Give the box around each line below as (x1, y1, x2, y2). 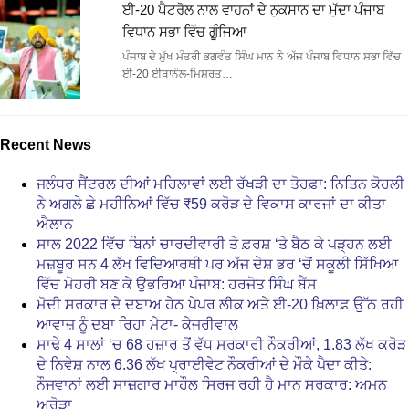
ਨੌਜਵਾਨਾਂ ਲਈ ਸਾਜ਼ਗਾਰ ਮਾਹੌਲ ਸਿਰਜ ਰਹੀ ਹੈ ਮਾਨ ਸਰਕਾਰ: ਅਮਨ (37, 377, 387, 393)
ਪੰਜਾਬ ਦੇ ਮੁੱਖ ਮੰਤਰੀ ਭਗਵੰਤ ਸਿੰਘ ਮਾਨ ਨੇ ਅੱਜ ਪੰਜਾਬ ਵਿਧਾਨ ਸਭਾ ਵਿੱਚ (121, 49, 401, 63)
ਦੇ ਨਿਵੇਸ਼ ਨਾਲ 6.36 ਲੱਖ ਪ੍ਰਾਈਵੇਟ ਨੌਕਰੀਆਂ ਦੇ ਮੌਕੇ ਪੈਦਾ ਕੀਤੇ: (37, 357, 372, 373)
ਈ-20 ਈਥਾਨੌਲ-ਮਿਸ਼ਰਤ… (121, 67, 233, 80)
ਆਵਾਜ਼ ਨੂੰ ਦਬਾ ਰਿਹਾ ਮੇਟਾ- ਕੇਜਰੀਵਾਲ (37, 317, 238, 333)
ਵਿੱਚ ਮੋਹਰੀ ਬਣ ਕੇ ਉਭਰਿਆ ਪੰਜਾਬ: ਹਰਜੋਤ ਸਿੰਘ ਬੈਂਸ (37, 277, 317, 293)
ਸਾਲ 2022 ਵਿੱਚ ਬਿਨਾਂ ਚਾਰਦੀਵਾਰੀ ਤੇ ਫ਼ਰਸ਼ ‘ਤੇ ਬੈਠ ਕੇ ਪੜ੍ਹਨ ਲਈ (37, 236, 392, 253)
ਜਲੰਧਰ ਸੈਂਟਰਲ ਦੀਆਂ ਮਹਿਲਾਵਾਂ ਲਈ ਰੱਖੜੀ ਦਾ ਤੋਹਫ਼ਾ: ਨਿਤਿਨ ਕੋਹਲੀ (37, 176, 404, 193)
